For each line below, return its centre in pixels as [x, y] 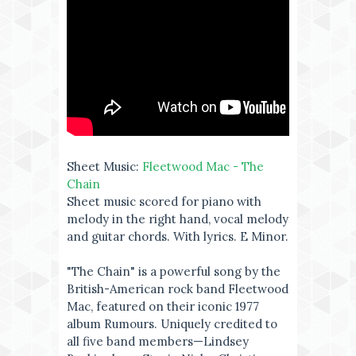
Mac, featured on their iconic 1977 [163, 306]
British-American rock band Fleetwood [178, 289]
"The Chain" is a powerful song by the [174, 271]
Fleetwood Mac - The [203, 166]
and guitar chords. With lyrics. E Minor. [178, 236]
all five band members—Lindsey [158, 341]
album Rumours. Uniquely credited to [172, 324]
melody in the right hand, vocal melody [178, 219]
